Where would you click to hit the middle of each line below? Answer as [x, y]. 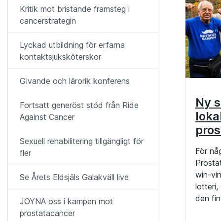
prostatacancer [47, 213]
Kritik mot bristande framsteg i [75, 9]
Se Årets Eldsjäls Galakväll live [74, 177]
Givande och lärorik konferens [75, 81]
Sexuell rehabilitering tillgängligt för [82, 141]
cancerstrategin [48, 21]
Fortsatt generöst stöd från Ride [79, 105]
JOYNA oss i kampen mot [66, 201]
